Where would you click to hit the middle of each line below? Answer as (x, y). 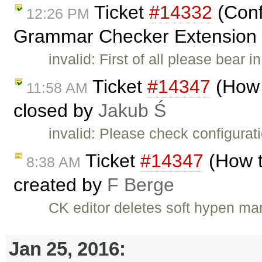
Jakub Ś (132, 110)
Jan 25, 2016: (67, 249)
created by (60, 185)
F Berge (141, 185)
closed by (56, 110)
